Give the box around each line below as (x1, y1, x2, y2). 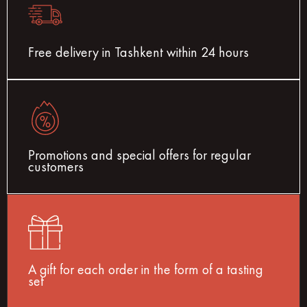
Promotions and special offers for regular (28, 145, 251, 164)
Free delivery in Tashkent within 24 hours (28, 42, 249, 61)
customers (28, 157, 84, 175)
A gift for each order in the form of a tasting (28, 260, 263, 278)
